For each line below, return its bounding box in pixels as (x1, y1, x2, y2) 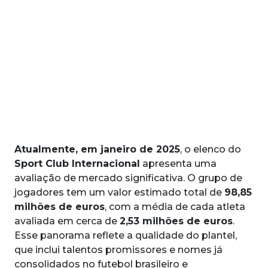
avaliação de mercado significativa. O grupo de (14, 172, 242, 184)
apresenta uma (140, 157, 217, 169)
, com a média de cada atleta (105, 200, 245, 212)
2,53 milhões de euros (120, 215, 233, 227)
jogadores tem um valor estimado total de (14, 186, 224, 198)
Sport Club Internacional (14, 157, 140, 169)
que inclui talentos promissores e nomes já (14, 243, 223, 255)
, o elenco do (180, 143, 241, 155)
